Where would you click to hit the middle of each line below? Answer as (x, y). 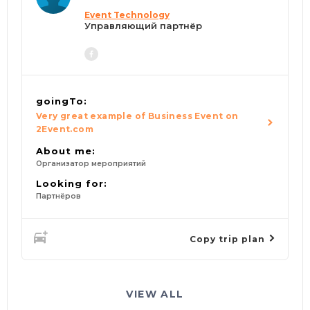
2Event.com (65, 129)
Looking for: (72, 184)
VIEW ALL (155, 294)
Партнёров (58, 197)
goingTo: (62, 101)
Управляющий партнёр (143, 26)
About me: (66, 151)
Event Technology (127, 15)
